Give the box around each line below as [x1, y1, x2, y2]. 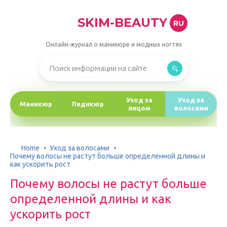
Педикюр [71, 100, 104, 107]
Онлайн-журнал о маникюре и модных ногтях [45, 41, 182, 48]
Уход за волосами [50, 143, 109, 152]
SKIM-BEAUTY [78, 15, 167, 30]
